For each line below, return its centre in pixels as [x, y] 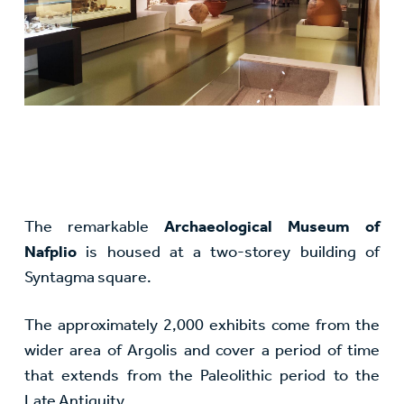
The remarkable [94, 227]
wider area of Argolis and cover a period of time [202, 350]
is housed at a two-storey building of [228, 252]
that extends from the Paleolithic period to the [202, 376]
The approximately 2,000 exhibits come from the [202, 325]
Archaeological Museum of [272, 227]
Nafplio [50, 252]
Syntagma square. [88, 277]
